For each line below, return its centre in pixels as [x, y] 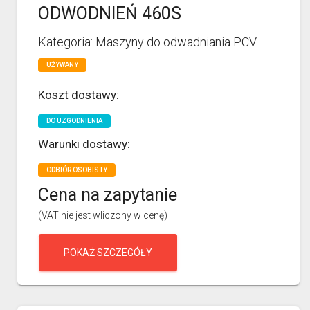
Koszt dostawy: [79, 94]
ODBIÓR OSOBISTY [77, 170]
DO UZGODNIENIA [74, 120]
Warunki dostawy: [84, 144]
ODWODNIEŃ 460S [110, 13]
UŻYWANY [62, 64]
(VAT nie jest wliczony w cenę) [103, 215]
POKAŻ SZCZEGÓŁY [108, 252]
